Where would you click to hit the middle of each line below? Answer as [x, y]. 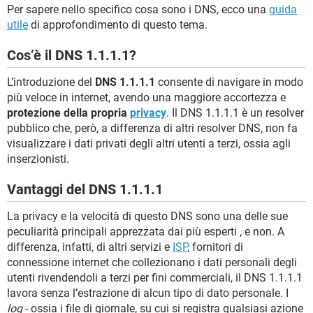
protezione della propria [68, 113]
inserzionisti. [38, 159]
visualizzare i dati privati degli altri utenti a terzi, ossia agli [149, 144]
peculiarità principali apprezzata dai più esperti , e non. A [146, 232]
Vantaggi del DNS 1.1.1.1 [85, 189]
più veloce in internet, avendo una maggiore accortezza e [146, 97]
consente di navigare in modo [229, 82]
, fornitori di [215, 247]
